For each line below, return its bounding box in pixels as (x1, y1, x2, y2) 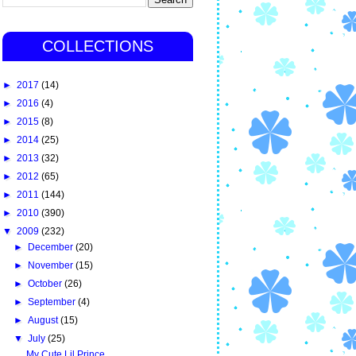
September (28, 296, 79, 308)
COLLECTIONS (42, 37, 153, 55)
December (28, 241, 76, 253)
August (28, 314, 61, 326)
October (28, 277, 65, 289)
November (28, 259, 76, 271)
